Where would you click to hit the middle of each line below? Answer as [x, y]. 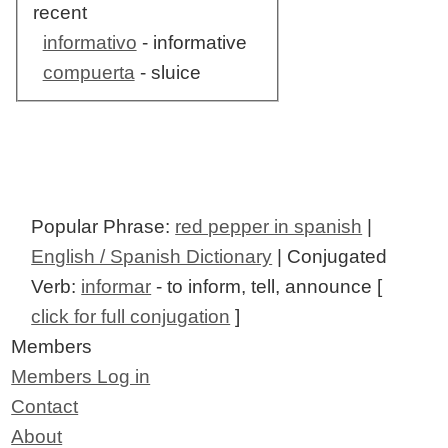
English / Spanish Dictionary [152, 257]
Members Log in [81, 377]
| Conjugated [330, 257]
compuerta [88, 73]
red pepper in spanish [269, 227]
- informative [191, 43]
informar [116, 287]
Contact [45, 407]
